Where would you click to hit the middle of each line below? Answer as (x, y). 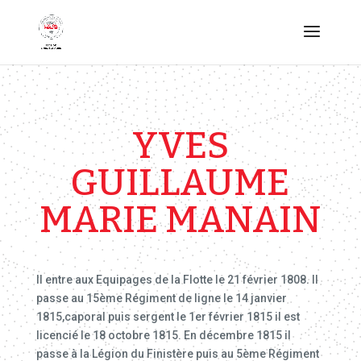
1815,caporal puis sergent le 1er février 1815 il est (168, 317)
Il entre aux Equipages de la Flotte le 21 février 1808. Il (177, 280)
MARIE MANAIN (180, 220)
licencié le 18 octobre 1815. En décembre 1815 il (163, 335)
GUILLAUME (180, 183)
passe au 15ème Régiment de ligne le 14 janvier (161, 298)
